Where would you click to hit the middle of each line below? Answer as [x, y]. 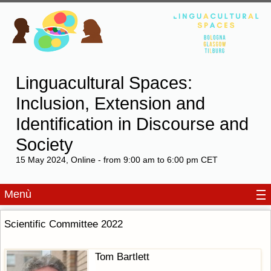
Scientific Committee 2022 [64, 224]
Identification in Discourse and [132, 124]
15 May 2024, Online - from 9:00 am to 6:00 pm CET [116, 159]
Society [44, 144]
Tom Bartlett [122, 257]
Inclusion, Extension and [110, 103]
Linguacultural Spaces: [104, 83]
